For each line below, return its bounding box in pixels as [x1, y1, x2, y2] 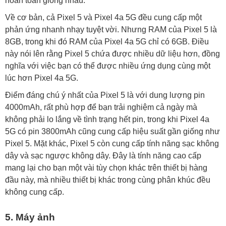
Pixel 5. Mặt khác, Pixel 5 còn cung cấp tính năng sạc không [5, 139, 219, 148]
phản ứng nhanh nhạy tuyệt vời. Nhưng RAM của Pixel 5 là [5, 25, 217, 34]
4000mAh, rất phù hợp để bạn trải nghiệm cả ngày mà [5, 102, 197, 111]
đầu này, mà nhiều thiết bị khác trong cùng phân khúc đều [5, 175, 210, 184]
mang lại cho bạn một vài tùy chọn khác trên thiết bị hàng [5, 163, 207, 172]
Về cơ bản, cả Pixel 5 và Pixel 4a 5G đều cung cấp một [5, 13, 202, 22]
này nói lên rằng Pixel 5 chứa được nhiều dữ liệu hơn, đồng [5, 49, 220, 58]
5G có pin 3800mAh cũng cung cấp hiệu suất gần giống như [5, 127, 220, 136]
